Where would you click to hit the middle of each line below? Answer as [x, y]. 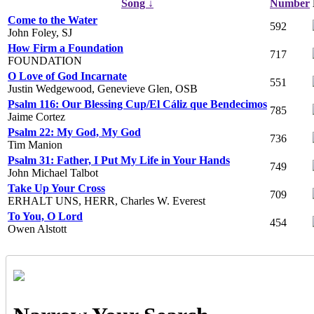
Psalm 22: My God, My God [74, 132]
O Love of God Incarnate [67, 76]
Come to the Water [53, 20]
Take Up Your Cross [56, 188]
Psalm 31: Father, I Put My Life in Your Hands [119, 160]
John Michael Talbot [53, 172]
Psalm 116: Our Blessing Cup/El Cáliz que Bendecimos [137, 104]
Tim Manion [35, 144]
